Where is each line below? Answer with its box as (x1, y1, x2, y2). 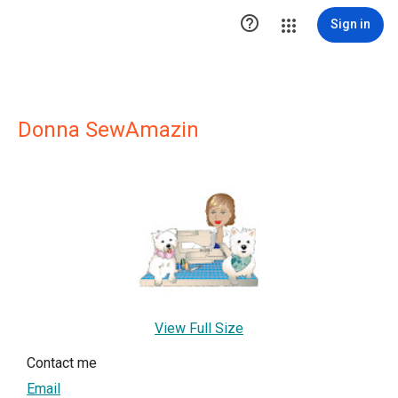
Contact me (27, 354, 97, 371)
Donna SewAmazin (18, 117, 199, 142)
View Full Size (155, 320, 243, 337)
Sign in (330, 17, 370, 31)
